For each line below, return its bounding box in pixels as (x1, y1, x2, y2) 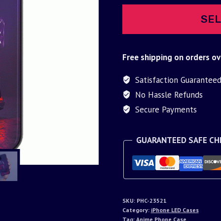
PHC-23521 (136, 196, 167, 204)
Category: (122, 206, 151, 214)
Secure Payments (132, 104, 197, 115)
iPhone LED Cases (150, 206, 199, 214)
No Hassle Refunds (132, 89, 203, 100)
